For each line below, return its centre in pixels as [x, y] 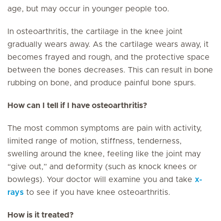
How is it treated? [40, 215]
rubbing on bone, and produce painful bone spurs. [102, 83]
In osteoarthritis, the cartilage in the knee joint [95, 32]
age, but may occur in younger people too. [88, 9]
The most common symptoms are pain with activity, [105, 128]
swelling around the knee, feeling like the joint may [104, 154]
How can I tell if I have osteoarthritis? [77, 106]
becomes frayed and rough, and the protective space [109, 57]
